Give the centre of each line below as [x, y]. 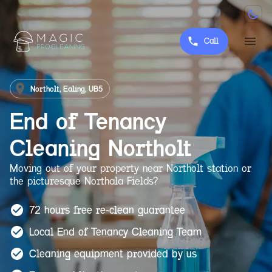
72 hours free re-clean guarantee [107, 210]
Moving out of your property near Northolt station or [131, 168]
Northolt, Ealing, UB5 [66, 89]
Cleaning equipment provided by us [113, 254]
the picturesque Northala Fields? [84, 181]
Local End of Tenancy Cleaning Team [115, 232]
